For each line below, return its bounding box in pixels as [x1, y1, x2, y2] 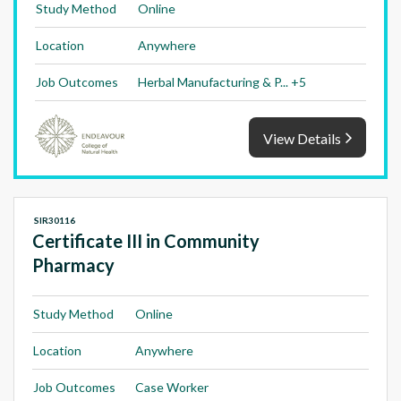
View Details [263, 129, 341, 147]
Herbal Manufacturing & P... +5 [138, 74, 306, 90]
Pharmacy [32, 253, 115, 276]
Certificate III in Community [32, 229, 260, 252]
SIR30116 [34, 214, 75, 226]
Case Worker [135, 379, 209, 395]
